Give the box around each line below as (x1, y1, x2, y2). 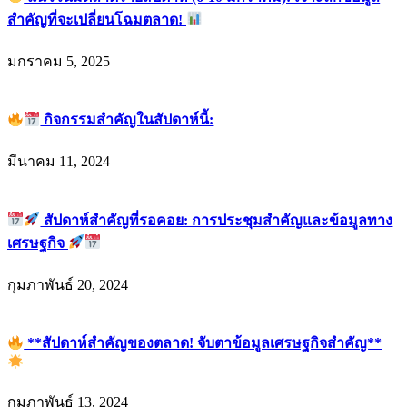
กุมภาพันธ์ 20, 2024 (7, 276, 128, 293)
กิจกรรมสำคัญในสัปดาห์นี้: (40, 112, 214, 128)
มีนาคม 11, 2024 (7, 154, 110, 170)
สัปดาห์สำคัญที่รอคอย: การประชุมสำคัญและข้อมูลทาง (40, 212, 393, 228)
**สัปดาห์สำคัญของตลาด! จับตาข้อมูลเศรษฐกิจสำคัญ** (24, 335, 382, 352)
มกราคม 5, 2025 (7, 53, 110, 69)
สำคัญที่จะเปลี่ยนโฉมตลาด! (7, 11, 186, 27)
